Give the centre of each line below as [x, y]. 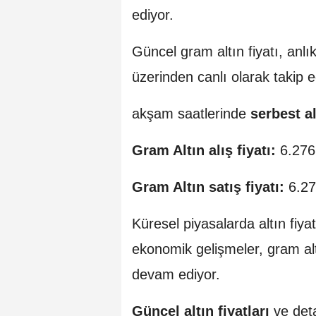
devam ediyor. [176, 274]
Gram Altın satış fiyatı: [208, 187]
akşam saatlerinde [191, 113]
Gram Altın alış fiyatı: [204, 150]
